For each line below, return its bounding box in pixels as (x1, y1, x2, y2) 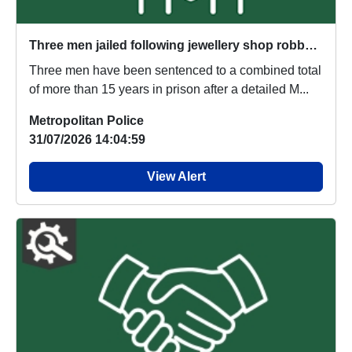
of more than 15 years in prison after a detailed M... (29, 82, 309, 97)
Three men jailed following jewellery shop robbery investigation (305, 38, 317, 53)
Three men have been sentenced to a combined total (29, 64, 321, 78)
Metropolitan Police (29, 114, 144, 128)
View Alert (146, 170, 206, 184)
